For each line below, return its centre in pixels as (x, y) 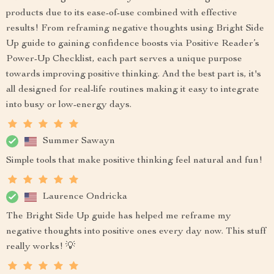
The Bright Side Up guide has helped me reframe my (119, 217)
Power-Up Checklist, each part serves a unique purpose (124, 59)
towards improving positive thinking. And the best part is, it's (134, 75)
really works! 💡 (41, 247)
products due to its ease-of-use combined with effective (122, 13)
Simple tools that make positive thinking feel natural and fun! (134, 161)
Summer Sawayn (79, 141)
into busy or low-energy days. (69, 105)
